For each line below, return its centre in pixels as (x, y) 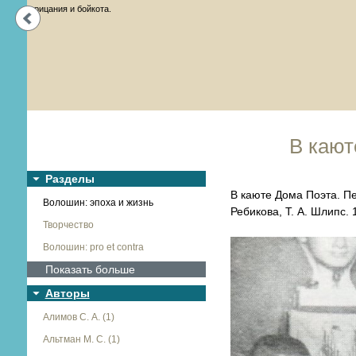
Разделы (70, 179)
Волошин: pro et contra (93, 247)
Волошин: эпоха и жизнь (98, 203)
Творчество (68, 225)
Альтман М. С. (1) (81, 339)
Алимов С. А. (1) (78, 317)
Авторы (67, 293)
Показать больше (90, 269)
